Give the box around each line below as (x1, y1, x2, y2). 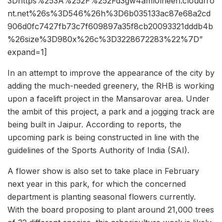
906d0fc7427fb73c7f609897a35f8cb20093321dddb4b (7, 21, 213, 32)
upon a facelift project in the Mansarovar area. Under (7, 94, 210, 104)
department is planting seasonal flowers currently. (7, 192, 196, 202)
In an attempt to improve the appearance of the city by (7, 68, 215, 78)
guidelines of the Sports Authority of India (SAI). (7, 145, 189, 156)
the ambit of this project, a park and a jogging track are (7, 107, 215, 117)
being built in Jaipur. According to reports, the (7, 119, 181, 130)
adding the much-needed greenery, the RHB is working (7, 81, 214, 91)
